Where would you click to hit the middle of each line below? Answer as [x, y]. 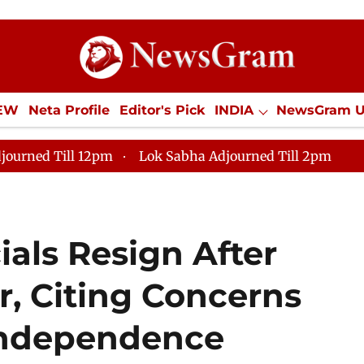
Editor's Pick [162, 110]
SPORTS [150, 143]
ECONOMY [76, 143]
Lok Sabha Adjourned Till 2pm [235, 156]
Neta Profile [69, 110]
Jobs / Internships [262, 143]
